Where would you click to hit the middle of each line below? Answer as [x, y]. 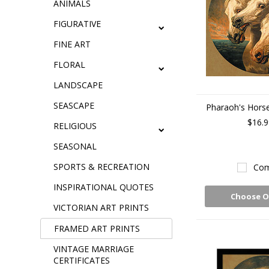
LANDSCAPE [78, 85]
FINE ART [72, 44]
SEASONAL [75, 146]
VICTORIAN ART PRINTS [101, 207]
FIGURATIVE [77, 24]
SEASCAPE [74, 105]
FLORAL [70, 65]
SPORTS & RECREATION [102, 167]
